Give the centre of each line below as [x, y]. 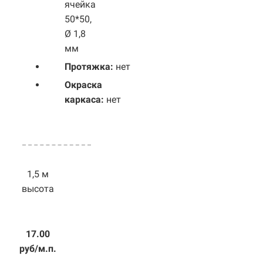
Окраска [83, 85]
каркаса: [85, 99]
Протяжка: [90, 66]
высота [38, 188]
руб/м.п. [38, 248]
